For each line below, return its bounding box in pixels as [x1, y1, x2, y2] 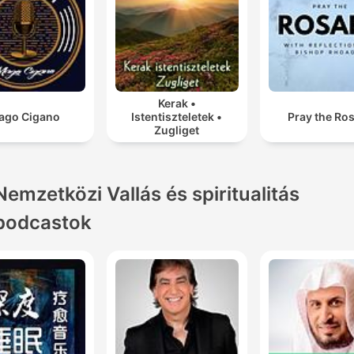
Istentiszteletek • [131, 110, 223, 124]
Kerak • [157, 96, 196, 111]
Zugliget [154, 123, 200, 137]
